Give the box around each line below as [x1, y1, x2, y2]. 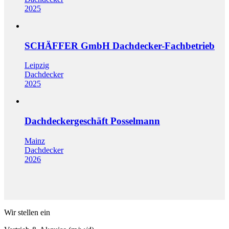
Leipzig [25, 61, 49, 70]
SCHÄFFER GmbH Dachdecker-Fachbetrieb [25, 40, 215, 51]
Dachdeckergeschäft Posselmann [25, 115, 160, 126]
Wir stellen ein [4, 208, 50, 217]
